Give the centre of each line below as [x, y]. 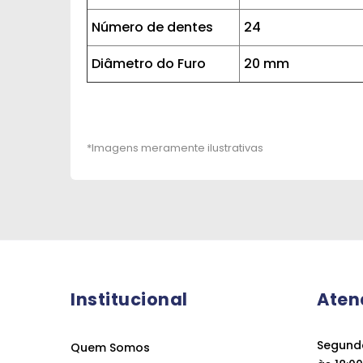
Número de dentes [152, 27]
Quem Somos [110, 348]
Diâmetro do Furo [149, 64]
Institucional [129, 299]
